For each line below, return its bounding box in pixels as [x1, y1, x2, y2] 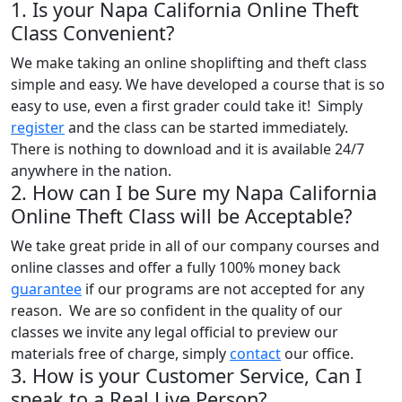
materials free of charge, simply [11, 343, 230, 363]
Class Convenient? [11, 19, 174, 46]
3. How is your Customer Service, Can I [11, 362, 362, 389]
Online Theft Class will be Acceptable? [11, 202, 352, 229]
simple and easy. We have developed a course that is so [11, 74, 385, 94]
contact [230, 343, 281, 363]
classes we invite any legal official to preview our [11, 321, 338, 342]
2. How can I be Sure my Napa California [11, 179, 377, 205]
